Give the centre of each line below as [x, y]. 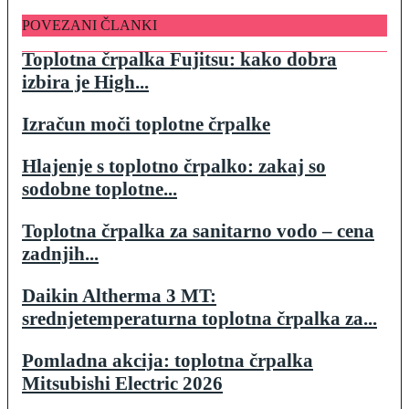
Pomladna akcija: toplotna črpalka [168, 360]
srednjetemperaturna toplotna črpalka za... [199, 318]
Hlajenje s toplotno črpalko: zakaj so [174, 166]
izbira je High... [85, 82]
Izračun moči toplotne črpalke [146, 124]
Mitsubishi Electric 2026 [122, 383]
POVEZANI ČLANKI [89, 25]
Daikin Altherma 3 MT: [119, 295]
